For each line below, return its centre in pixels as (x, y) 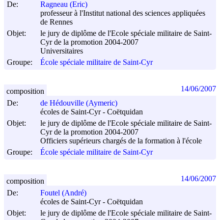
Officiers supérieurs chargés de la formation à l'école (121, 141)
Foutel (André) (63, 193)
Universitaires (62, 51)
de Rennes (56, 22)
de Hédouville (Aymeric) (79, 103)
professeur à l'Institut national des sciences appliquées (123, 13)
